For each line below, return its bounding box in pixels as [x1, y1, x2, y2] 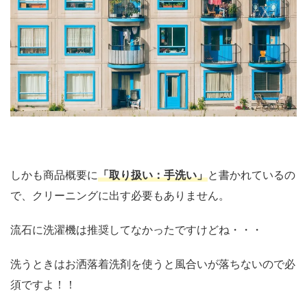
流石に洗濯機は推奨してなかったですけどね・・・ [10, 222, 262, 236]
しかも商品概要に [10, 167, 98, 182]
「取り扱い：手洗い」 [98, 167, 208, 182]
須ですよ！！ [10, 277, 76, 291]
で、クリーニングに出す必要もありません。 [10, 188, 230, 202]
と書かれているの [208, 167, 295, 182]
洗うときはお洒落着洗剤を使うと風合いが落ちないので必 [10, 256, 295, 271]
